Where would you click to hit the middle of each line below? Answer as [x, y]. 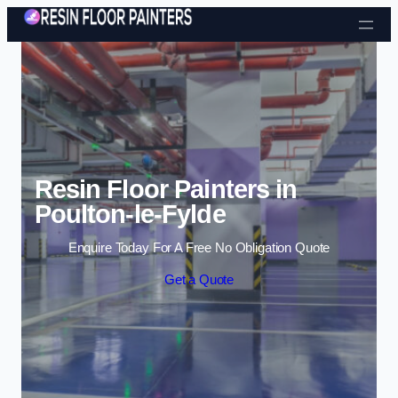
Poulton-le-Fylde [130, 214]
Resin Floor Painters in [166, 189]
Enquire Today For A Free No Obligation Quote [199, 248]
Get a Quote [199, 280]
